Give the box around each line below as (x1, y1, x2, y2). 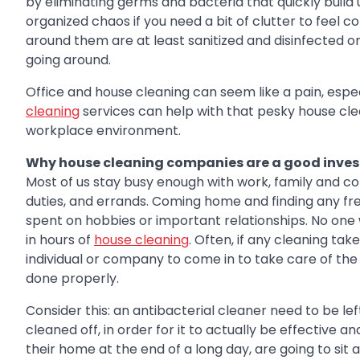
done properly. (26, 269, 119, 288)
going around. (26, 51, 111, 70)
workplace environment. (26, 121, 181, 141)
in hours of (26, 231, 94, 250)
